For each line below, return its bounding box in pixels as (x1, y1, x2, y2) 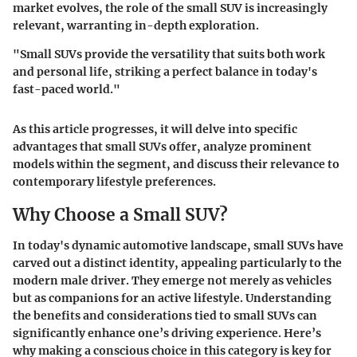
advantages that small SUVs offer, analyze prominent (13, 139, 312, 155)
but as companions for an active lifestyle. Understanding (13, 290, 331, 305)
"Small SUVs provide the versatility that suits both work (13, 47, 325, 62)
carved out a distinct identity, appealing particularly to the (13, 255, 342, 270)
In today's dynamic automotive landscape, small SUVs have (13, 237, 343, 253)
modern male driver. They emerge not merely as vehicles (13, 273, 331, 288)
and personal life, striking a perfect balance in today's (13, 65, 317, 80)
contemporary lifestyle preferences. (13, 175, 216, 190)
